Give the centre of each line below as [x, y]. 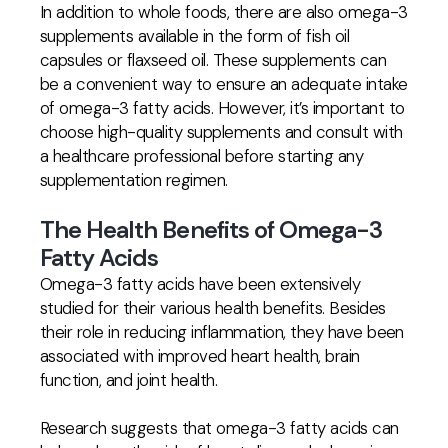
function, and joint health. [129, 380]
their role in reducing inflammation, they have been [222, 332]
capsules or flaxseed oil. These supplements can [213, 60]
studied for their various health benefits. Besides [213, 308]
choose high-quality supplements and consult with [221, 132]
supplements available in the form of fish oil [195, 36]
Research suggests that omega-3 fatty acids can [219, 428]
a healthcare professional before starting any [202, 156]
